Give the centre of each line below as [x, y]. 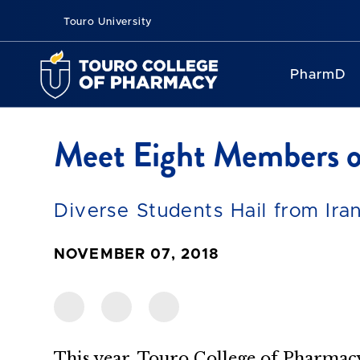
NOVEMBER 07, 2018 [137, 255]
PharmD [318, 74]
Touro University [106, 22]
